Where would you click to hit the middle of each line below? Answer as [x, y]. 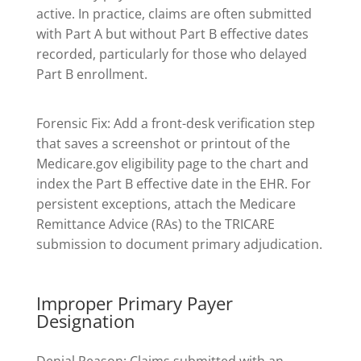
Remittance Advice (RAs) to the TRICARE [155, 224]
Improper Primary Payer [134, 303]
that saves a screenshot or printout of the [163, 143]
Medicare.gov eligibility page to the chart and [172, 163]
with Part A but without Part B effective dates [172, 34]
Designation [85, 320]
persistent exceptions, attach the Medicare [166, 203]
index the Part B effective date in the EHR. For [173, 183]
